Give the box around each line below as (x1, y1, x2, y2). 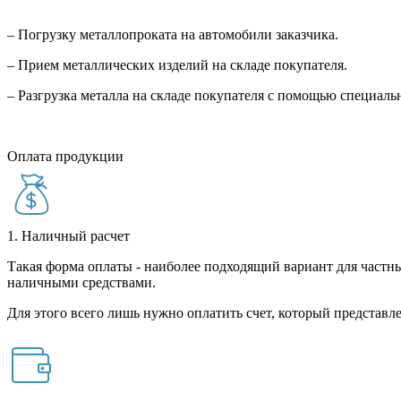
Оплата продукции (7, 149, 124, 165)
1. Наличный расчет (7, 228, 130, 244)
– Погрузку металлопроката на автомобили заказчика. (7, 27, 342, 43)
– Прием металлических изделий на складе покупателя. (7, 57, 351, 73)
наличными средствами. (7, 275, 159, 291)
